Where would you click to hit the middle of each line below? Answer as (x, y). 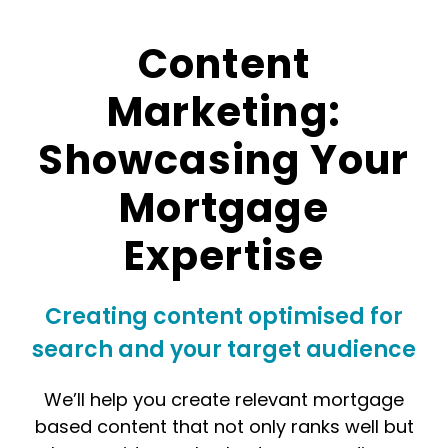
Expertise (224, 255)
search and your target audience (224, 349)
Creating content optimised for (224, 316)
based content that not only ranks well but (224, 426)
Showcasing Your (224, 159)
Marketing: (224, 111)
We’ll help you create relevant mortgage (224, 399)
